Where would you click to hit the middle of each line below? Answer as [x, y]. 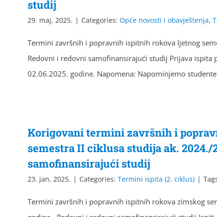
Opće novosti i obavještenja [164, 20]
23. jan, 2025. [49, 179]
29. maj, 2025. [50, 20]
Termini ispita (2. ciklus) [156, 179]
